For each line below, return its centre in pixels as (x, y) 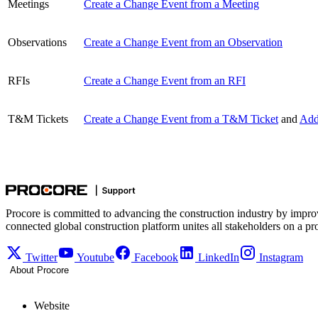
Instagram (281, 258)
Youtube (95, 258)
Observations (37, 43)
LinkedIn (219, 258)
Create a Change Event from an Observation (183, 43)
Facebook (156, 258)
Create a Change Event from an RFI (165, 81)
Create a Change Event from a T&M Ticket (181, 119)
